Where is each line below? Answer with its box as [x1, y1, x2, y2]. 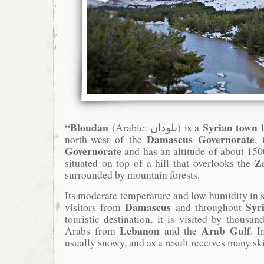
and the [160, 223, 202, 237]
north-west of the [65, 132, 147, 147]
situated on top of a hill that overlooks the [65, 156, 255, 170]
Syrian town [202, 120, 258, 136]
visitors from [65, 199, 126, 214]
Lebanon [120, 222, 160, 238]
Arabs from [65, 223, 120, 237]
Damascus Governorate [147, 131, 255, 147]
